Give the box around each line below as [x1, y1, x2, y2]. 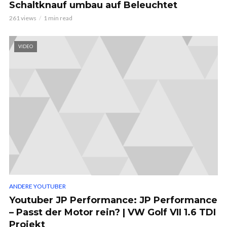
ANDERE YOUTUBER [9, 182, 66, 190]
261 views [9, 14, 36, 22]
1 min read [44, 14, 72, 22]
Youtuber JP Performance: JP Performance [9, 194, 217, 206]
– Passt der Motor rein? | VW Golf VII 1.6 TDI [9, 206, 216, 218]
